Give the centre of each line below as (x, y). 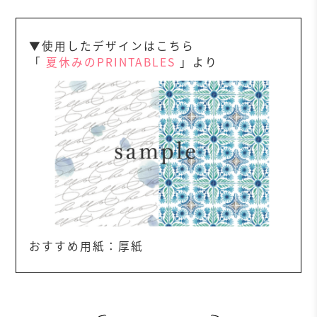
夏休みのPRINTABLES (111, 62)
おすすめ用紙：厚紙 (87, 246)
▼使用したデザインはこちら (112, 45)
